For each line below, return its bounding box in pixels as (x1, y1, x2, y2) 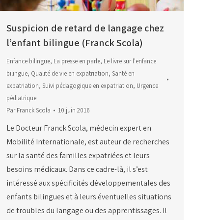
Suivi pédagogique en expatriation (42, 82, 133, 90)
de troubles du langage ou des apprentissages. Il (6, 205, 167, 216)
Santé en (112, 69, 135, 78)
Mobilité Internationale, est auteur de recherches (6, 137, 169, 147)
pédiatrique (6, 94, 36, 103)
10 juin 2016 (58, 106, 90, 115)
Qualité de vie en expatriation (31, 69, 109, 78)
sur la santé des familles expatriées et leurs (6, 150, 150, 161)
